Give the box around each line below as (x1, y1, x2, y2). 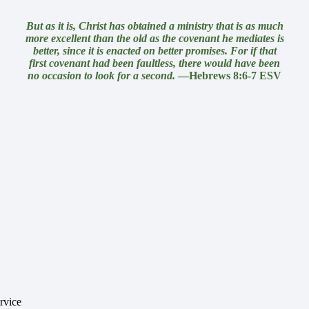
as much (245, 20, 283, 32)
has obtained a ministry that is (108, 20, 243, 32)
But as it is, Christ (26, 20, 106, 32)
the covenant (161, 32, 219, 45)
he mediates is (221, 32, 284, 45)
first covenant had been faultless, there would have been (29, 57, 280, 70)
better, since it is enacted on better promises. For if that (32, 45, 277, 57)
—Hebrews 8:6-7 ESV (175, 70, 281, 82)
